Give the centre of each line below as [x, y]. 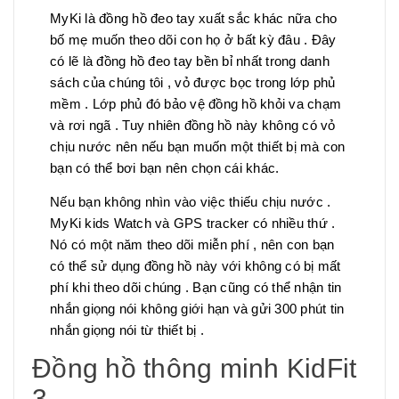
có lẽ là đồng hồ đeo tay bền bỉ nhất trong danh [190, 61]
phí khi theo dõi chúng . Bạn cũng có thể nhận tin [196, 288]
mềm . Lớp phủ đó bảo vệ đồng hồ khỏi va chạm [195, 104]
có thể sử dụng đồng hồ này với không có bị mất [195, 266]
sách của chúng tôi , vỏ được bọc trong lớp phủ [193, 83]
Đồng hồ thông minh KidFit [195, 369]
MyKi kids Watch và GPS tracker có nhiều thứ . [193, 224]
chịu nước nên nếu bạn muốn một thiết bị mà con [198, 147]
